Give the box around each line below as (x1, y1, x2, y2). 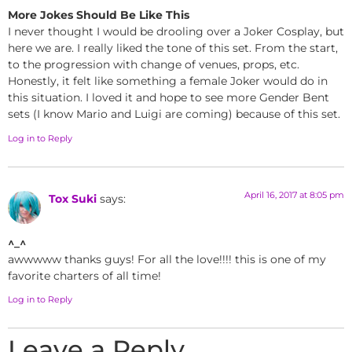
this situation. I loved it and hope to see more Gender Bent (8, 90, 329, 105)
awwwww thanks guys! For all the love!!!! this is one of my (8, 251, 326, 266)
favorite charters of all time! (8, 268, 161, 283)
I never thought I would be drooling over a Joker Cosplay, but (8, 24, 344, 39)
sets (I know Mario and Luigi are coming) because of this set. (8, 107, 340, 122)
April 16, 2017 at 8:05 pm (244, 189, 344, 200)
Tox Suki (49, 191, 97, 206)
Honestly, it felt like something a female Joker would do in (8, 74, 328, 89)
